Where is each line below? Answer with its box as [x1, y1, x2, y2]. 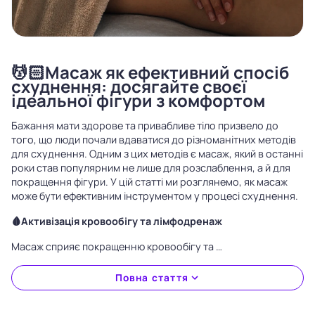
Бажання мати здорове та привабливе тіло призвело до [11, 119, 278, 132]
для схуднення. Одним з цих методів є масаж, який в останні [11, 147, 303, 160]
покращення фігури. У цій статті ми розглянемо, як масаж [11, 175, 288, 188]
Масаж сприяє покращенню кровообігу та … [11, 240, 222, 253]
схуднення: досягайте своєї [11, 75, 247, 98]
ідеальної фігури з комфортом [11, 89, 265, 112]
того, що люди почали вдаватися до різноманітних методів [11, 133, 296, 146]
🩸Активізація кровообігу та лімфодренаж [11, 214, 222, 228]
